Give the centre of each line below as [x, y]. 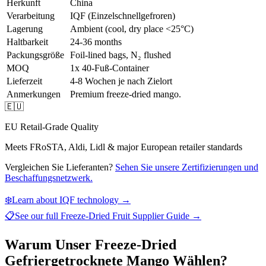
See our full [38, 216]
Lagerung [25, 29]
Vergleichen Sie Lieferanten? [59, 167]
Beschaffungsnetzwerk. [49, 178]
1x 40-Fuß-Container [110, 68]
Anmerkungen [34, 94]
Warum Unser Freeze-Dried [91, 245]
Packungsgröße [35, 55]
